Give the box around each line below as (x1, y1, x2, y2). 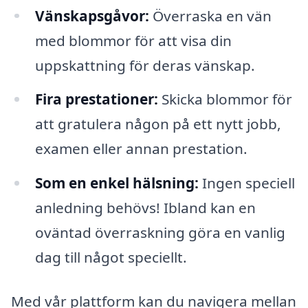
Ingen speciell (198, 173, 295, 193)
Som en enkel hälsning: (34, 173, 199, 193)
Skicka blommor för (157, 89, 292, 109)
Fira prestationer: (34, 89, 158, 109)
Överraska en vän (148, 5, 272, 25)
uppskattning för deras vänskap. (34, 55, 255, 75)
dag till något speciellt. (34, 247, 187, 267)
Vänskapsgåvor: (34, 5, 149, 25)
